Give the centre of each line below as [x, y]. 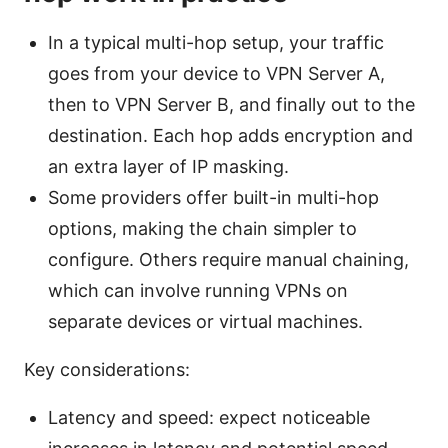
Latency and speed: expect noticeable [209, 417]
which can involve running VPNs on [198, 290]
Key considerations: [107, 369]
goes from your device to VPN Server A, [216, 73]
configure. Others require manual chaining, [228, 259]
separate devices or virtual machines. [205, 321]
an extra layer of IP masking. [168, 166]
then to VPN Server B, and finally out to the [231, 104]
